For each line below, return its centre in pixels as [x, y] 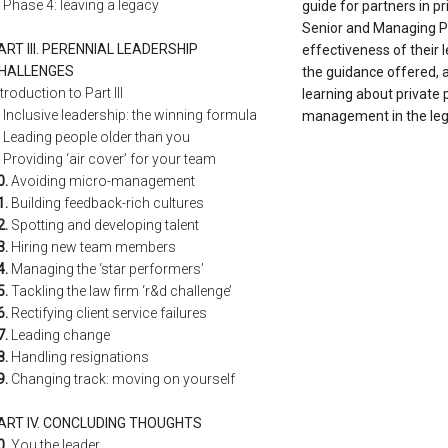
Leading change [59, 334]
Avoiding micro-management [101, 180]
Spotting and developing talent [103, 224]
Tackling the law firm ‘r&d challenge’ [120, 290]
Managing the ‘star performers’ [106, 268]
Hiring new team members [92, 246]
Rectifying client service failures [107, 312]
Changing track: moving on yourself [121, 378]
